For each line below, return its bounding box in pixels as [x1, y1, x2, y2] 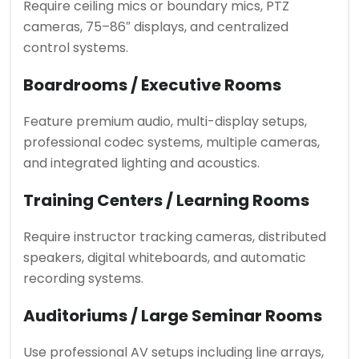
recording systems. [23, 268, 143, 288]
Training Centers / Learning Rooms [23, 188, 309, 212]
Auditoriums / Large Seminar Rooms [23, 304, 322, 327]
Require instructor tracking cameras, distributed [23, 227, 326, 246]
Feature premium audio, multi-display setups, [23, 111, 307, 131]
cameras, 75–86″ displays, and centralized [23, 17, 288, 36]
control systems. [23, 38, 128, 57]
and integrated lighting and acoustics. [23, 153, 260, 172]
